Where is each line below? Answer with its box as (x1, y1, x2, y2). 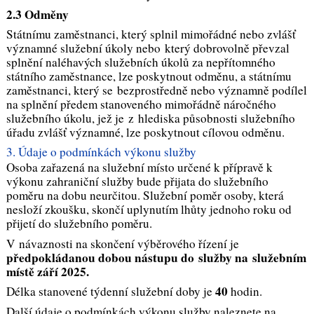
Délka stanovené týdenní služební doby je (6, 283, 215, 300)
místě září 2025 (6, 262, 86, 280)
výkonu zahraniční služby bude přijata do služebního (6, 173, 268, 190)
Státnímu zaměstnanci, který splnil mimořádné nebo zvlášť (6, 26, 296, 43)
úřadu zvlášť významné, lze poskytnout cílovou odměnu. (6, 124, 285, 141)
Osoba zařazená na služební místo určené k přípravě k (6, 159, 273, 176)
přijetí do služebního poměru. (6, 215, 152, 232)
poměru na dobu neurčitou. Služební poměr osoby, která (6, 187, 284, 204)
